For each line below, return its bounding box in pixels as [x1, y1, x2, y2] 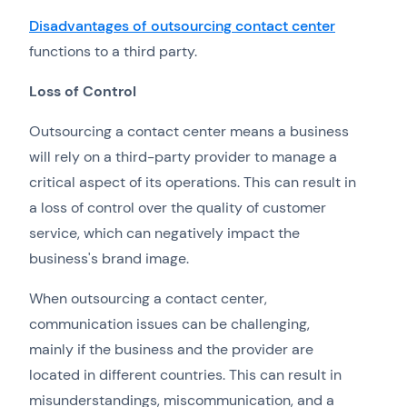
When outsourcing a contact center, [29, 289, 267, 309]
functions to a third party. [29, 42, 201, 62]
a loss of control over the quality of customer [29, 198, 326, 218]
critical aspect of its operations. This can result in [29, 173, 356, 193]
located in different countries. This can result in [29, 365, 342, 385]
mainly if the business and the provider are [29, 340, 313, 360]
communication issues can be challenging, [29, 314, 310, 334]
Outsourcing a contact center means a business [29, 122, 349, 142]
